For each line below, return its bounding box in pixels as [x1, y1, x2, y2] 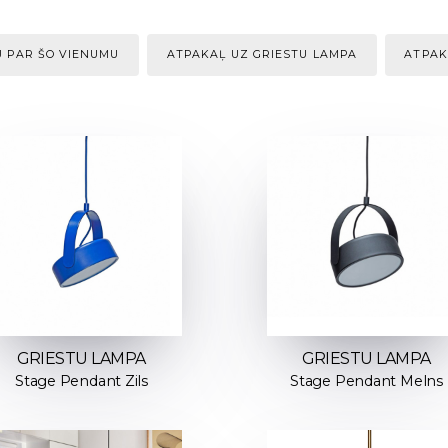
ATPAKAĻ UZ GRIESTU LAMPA [167, 47, 357, 61]
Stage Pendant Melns [290, 371, 443, 390]
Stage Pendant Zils [14, 371, 149, 390]
